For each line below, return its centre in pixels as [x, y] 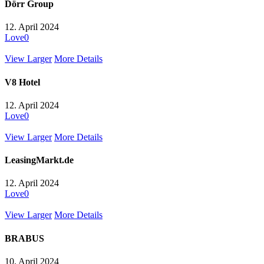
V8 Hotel [22, 82]
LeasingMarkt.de [39, 160]
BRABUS [24, 238]
